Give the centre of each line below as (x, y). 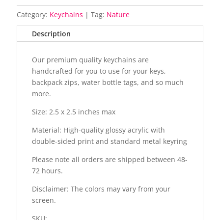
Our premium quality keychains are (90, 60)
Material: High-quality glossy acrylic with (98, 130)
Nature (118, 15)
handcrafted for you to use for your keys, (99, 71)
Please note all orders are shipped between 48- (110, 160)
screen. (44, 200)
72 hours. (47, 171)
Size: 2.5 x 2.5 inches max (73, 112)
